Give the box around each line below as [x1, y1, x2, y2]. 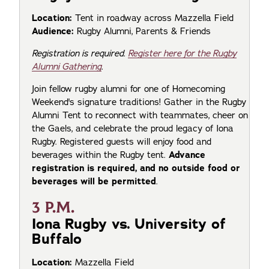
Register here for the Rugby [128, 47, 237, 59]
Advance [169, 148, 205, 161]
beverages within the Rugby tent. [32, 148, 169, 161]
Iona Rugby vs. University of [32, 214, 226, 234]
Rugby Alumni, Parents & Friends [77, 25, 211, 37]
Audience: [32, 25, 77, 37]
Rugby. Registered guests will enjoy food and [32, 135, 211, 148]
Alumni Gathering [32, 60, 101, 73]
